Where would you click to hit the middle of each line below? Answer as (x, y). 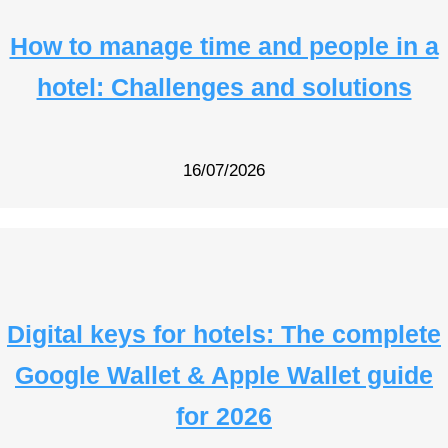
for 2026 (224, 415)
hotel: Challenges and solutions (224, 87)
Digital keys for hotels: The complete (224, 333)
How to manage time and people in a (224, 46)
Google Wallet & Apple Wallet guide (224, 374)
